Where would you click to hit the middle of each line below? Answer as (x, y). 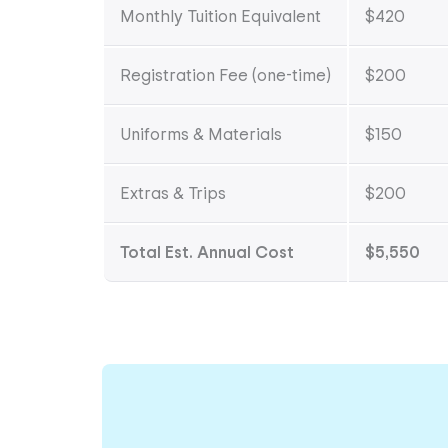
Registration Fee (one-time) (225, 76)
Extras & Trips (173, 194)
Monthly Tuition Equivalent (220, 17)
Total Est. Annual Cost (207, 253)
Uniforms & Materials (201, 135)
